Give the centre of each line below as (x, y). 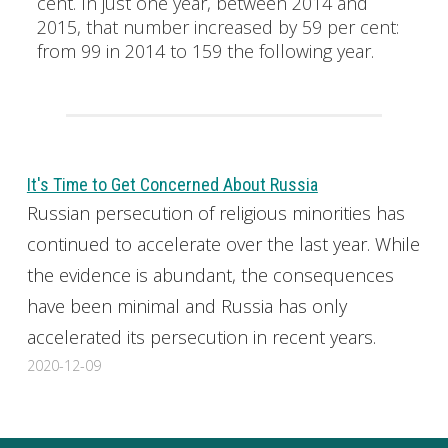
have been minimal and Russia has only (186, 305)
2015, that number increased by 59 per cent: (217, 27)
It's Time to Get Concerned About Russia (172, 184)
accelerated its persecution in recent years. (201, 336)
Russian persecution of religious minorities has (215, 212)
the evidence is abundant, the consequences (210, 274)
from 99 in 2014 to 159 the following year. (205, 51)
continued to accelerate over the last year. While (223, 243)
